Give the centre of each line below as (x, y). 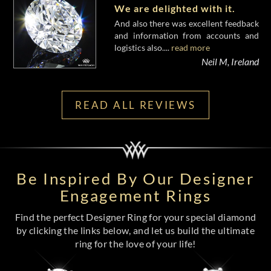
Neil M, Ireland (230, 62)
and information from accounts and (186, 36)
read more (190, 48)
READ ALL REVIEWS (135, 105)
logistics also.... (142, 48)
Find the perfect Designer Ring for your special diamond (135, 217)
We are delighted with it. (175, 8)
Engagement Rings (135, 196)
